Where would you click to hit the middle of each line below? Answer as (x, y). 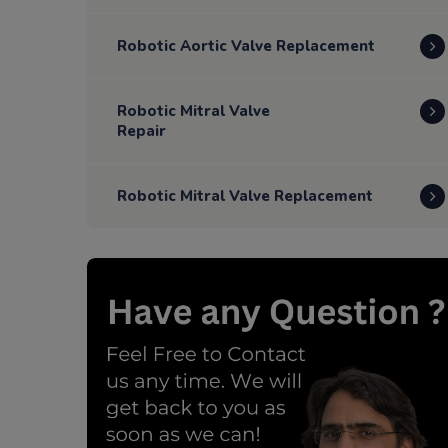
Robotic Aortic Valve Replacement (246, 46)
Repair (141, 131)
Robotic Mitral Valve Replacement (245, 196)
